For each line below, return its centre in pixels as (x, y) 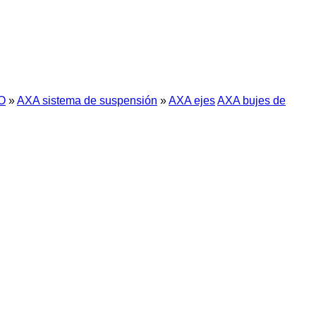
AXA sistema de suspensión (87, 101)
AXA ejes (192, 101)
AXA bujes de (251, 101)
